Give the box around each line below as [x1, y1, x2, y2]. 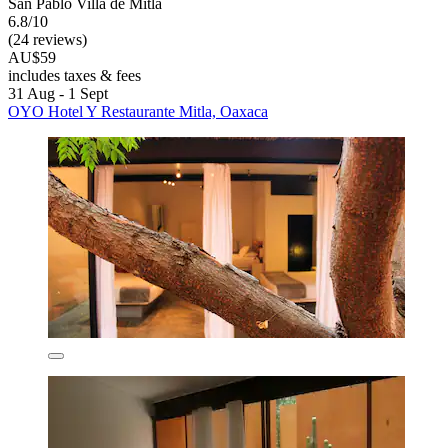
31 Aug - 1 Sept [8, 84, 108, 102]
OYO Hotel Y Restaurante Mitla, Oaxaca [8, 102, 268, 120]
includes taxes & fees [8, 66, 141, 84]
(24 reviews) [8, 30, 87, 48]
